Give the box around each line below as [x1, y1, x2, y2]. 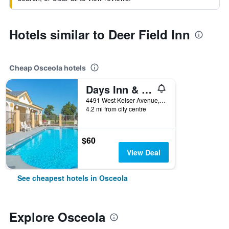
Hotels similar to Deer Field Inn [9, 26, 190, 43]
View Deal [126, 147, 161, 157]
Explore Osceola [9, 208, 105, 225]
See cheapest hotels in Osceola [17, 173, 128, 183]
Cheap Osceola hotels [9, 63, 86, 72]
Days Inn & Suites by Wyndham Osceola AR [142, 82, 152, 97]
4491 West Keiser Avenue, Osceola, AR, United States [159, 96, 166, 104]
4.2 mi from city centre [86, 104, 146, 113]
